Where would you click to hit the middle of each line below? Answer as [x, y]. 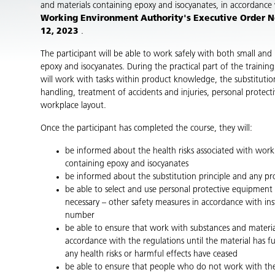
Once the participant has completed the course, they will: [146, 128]
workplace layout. [73, 106]
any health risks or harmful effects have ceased [151, 254]
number [79, 215]
